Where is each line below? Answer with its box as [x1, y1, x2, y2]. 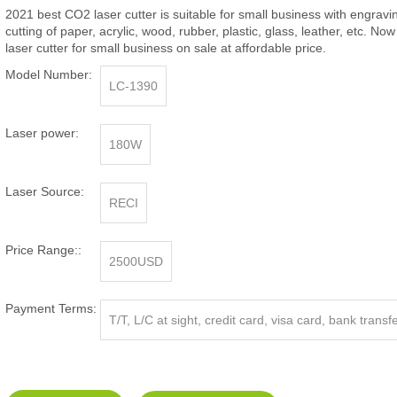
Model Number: [5, 67, 92, 82]
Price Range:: [5, 243, 82, 257]
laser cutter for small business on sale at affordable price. [5, 41, 326, 55]
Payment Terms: [5, 301, 97, 315]
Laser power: [5, 126, 79, 140]
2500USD [109, 254, 163, 269]
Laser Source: [5, 184, 84, 198]
